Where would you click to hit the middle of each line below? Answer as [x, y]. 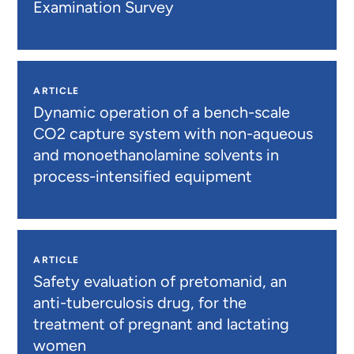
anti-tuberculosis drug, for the [140, 303]
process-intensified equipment [143, 177]
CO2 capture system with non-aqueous [173, 134]
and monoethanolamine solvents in [156, 155]
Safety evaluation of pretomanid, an [160, 282]
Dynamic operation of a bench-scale [162, 113]
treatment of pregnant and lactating [162, 324]
